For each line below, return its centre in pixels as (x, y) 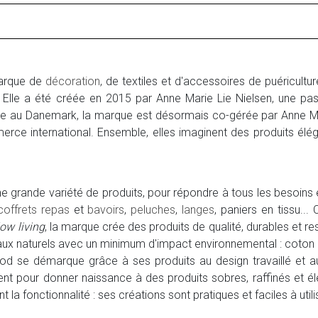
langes (198, 210)
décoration (73, 82)
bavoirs (106, 210)
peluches (153, 210)
